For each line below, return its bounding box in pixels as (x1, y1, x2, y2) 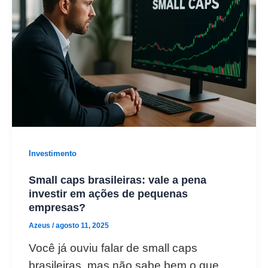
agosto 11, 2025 (56, 221, 109, 230)
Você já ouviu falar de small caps (29, 241, 197, 254)
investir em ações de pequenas (29, 187, 188, 200)
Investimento (29, 148, 77, 158)
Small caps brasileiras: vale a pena (29, 173, 206, 186)
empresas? (29, 200, 86, 214)
